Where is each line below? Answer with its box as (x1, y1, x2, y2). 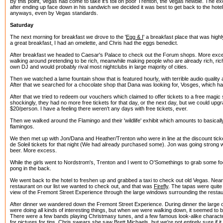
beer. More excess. (10, 147, 57, 153)
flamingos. (10, 123, 34, 129)
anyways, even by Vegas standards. (10, 10, 98, 16)
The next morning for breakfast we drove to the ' (10, 34, 126, 40)
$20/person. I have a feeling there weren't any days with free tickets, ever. (10, 106, 188, 111)
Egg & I (126, 34, 143, 40)
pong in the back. (10, 165, 51, 171)
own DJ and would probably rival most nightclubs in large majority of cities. (10, 64, 188, 70)
